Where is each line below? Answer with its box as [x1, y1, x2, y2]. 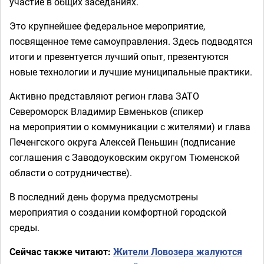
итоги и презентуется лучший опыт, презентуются [9, 50, 229, 63]
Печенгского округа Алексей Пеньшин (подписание [9, 136, 235, 148]
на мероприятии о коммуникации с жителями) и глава [9, 120, 250, 133]
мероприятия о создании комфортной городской [9, 206, 226, 219]
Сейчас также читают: [9, 245, 113, 258]
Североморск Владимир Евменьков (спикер [9, 105, 203, 118]
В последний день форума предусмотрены [9, 190, 198, 203]
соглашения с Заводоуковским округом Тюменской [9, 151, 240, 164]
